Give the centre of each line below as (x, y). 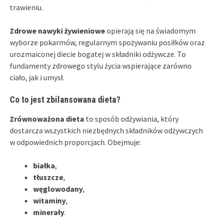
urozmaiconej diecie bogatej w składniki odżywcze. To (98, 54)
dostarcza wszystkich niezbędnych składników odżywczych (106, 130)
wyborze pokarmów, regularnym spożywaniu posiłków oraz (107, 42)
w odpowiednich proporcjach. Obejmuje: (75, 142)
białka (44, 165)
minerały (49, 212)
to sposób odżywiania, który (131, 118)
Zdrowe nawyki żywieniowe (57, 30)
